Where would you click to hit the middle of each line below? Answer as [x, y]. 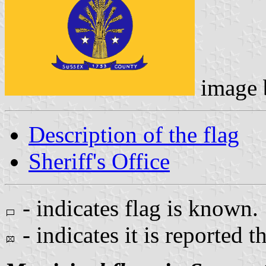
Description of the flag [134, 134]
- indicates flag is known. [137, 208]
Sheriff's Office [99, 161]
